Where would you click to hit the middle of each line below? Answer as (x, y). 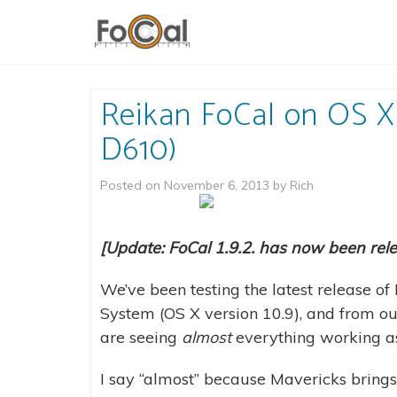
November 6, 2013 (217, 185)
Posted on (132, 185)
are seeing (141, 337)
